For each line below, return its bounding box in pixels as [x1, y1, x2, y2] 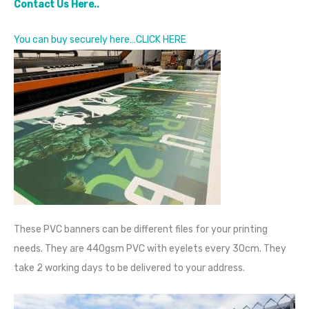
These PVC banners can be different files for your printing [14, 223, 268, 236]
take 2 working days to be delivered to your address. [14, 262, 245, 275]
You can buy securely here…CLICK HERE [14, 33, 186, 46]
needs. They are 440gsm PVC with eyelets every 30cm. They [14, 243, 286, 255]
